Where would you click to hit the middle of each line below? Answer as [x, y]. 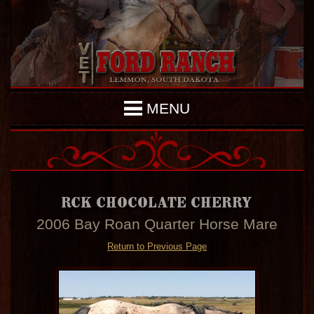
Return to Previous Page [157, 246]
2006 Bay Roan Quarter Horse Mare [157, 224]
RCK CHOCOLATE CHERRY [157, 202]
